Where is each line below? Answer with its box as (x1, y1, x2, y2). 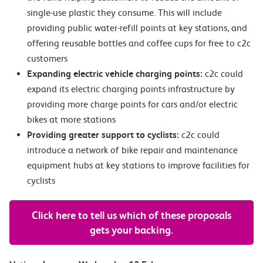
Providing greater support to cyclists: (27, 129, 181, 140)
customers (27, 53, 68, 64)
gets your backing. (90, 224, 173, 236)
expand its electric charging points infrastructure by (27, 83, 235, 95)
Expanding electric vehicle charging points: (27, 68, 205, 79)
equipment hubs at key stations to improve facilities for (27, 160, 249, 171)
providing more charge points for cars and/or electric (27, 99, 238, 110)
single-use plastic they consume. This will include (27, 7, 222, 18)
